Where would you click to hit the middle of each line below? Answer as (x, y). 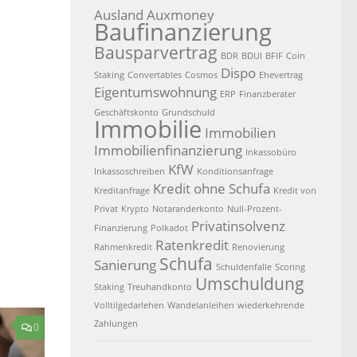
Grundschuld (188, 112)
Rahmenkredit (123, 247)
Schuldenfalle (244, 267)
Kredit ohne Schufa (212, 188)
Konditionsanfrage (235, 171)
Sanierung (125, 265)
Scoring (290, 267)
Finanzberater (267, 94)
